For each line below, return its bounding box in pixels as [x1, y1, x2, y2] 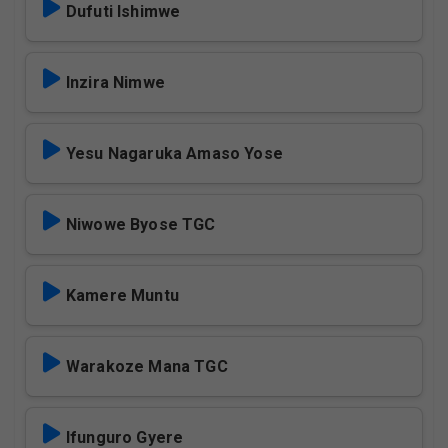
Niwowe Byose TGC [66, 215, 216, 235]
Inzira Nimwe [66, 73, 165, 93]
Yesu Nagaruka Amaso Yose [66, 144, 283, 164]
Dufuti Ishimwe [66, 2, 181, 22]
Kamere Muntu [66, 286, 179, 306]
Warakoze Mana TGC [66, 357, 228, 377]
